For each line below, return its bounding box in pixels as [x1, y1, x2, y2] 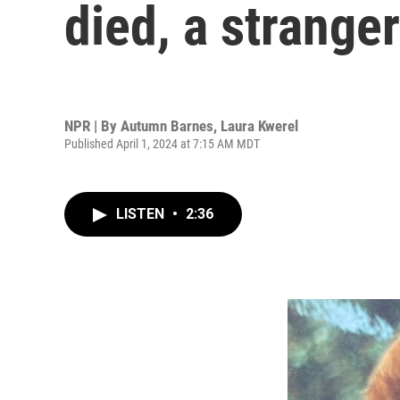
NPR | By [64, 116, 121, 135]
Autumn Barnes [121, 116, 213, 135]
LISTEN [116, 205, 168, 222]
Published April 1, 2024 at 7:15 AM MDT [64, 136, 260, 151]
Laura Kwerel [221, 116, 298, 135]
